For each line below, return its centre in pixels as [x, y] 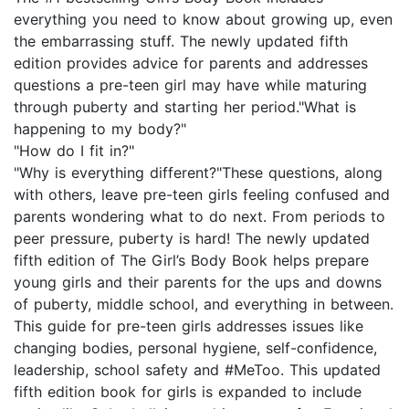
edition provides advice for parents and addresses [191, 63]
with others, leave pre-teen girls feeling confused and [202, 195]
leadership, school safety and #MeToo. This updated [197, 370]
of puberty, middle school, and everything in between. [204, 304]
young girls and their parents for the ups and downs [198, 283]
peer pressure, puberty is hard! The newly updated [192, 239]
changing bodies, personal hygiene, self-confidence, [195, 348]
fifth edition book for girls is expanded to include [188, 392]
